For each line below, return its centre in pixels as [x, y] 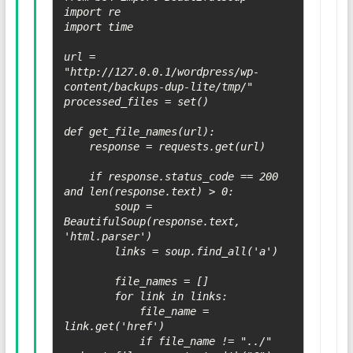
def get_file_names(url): [139, 132]
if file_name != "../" [101, 342]
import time [98, 27]
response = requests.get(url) [76, 147]
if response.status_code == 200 [76, 177]
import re [92, 12]
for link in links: [89, 297]
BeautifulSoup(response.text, [152, 222]
